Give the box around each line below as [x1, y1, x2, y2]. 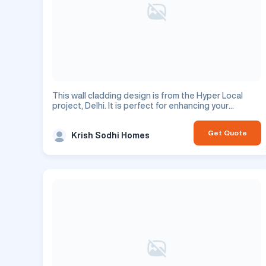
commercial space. [52, 112, 125, 121]
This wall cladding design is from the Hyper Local [52, 91, 243, 100]
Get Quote [208, 129, 247, 137]
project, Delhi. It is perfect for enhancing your [52, 102, 229, 110]
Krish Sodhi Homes [71, 131, 150, 140]
